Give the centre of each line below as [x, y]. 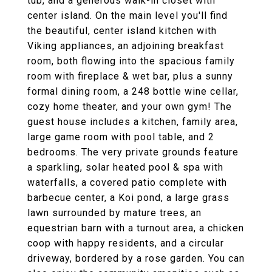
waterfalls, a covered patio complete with [127, 182]
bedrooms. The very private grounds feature [133, 152]
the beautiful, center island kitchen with [122, 31]
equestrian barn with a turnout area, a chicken [136, 228]
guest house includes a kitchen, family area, [133, 122]
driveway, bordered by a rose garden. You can [136, 258]
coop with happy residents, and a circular [126, 243]
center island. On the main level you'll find [127, 15]
